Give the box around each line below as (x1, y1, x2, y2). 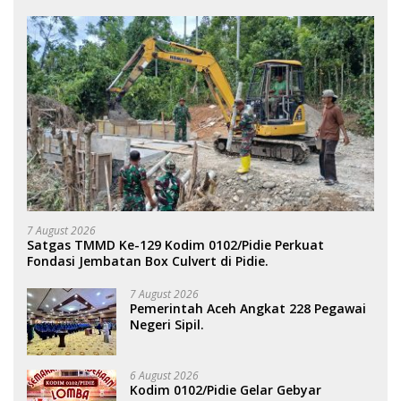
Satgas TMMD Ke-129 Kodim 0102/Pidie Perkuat (27, 236, 324, 254)
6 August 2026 (130, 368, 199, 384)
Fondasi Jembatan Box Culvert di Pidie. (27, 252, 269, 270)
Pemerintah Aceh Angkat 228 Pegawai (130, 300, 366, 318)
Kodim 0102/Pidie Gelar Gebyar (130, 381, 321, 399)
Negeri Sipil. (130, 316, 208, 334)
